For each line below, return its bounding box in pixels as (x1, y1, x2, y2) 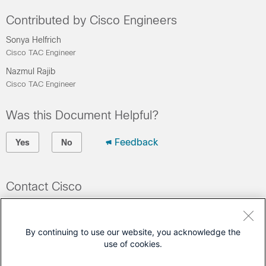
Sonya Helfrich (6, 34, 61, 45)
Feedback (115, 137, 158, 147)
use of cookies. (104, 239, 162, 249)
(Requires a (6, 221, 58, 232)
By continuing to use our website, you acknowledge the (26, 227, 240, 237)
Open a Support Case (6, 203, 102, 214)
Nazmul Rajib (6, 66, 55, 76)
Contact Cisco (6, 179, 82, 193)
